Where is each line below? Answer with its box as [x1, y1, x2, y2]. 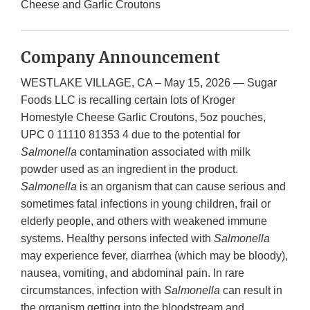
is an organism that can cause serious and [77, 181, 286, 193]
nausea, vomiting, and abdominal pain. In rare [21, 267, 244, 280]
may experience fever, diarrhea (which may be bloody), [21, 250, 288, 262]
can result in [220, 284, 282, 297]
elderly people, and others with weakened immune [21, 215, 267, 228]
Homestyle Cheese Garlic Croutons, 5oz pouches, [21, 111, 266, 124]
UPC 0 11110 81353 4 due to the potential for [21, 129, 240, 141]
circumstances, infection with [21, 284, 164, 297]
